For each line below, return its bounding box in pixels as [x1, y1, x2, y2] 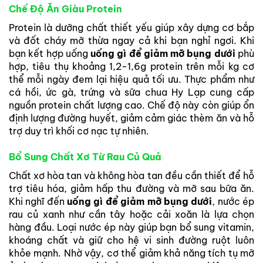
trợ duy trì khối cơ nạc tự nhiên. [9, 124, 149, 137]
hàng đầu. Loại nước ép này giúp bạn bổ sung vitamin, [9, 221, 254, 233]
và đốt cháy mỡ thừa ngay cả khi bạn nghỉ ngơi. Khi [9, 34, 254, 46]
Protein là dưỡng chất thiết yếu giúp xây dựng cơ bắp [9, 21, 254, 33]
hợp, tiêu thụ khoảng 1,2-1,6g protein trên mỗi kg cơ [9, 60, 254, 72]
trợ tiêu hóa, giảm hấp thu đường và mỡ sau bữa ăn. [9, 182, 254, 194]
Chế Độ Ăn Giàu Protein [9, 2, 122, 15]
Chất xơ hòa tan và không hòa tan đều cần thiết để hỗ [9, 169, 254, 181]
